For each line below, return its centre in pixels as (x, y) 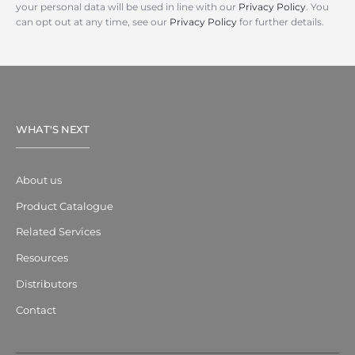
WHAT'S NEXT (53, 129)
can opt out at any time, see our (93, 22)
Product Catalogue (65, 206)
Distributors (46, 284)
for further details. (281, 22)
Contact (36, 309)
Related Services (58, 232)
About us (39, 179)
